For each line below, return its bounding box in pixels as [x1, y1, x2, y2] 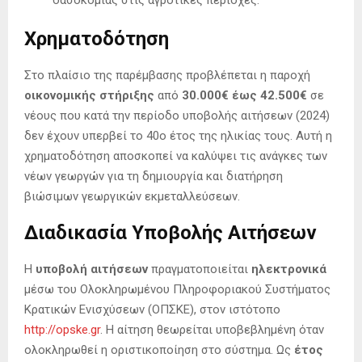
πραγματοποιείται [148, 262, 251, 277]
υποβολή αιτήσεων [36, 262, 148, 277]
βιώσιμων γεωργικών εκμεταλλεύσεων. [24, 189, 240, 204]
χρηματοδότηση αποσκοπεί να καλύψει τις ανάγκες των [24, 149, 327, 164]
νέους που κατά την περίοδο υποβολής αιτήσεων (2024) [24, 108, 330, 124]
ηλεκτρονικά [251, 262, 326, 277]
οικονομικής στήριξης [24, 88, 154, 103]
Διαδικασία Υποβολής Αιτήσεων [24, 221, 317, 245]
